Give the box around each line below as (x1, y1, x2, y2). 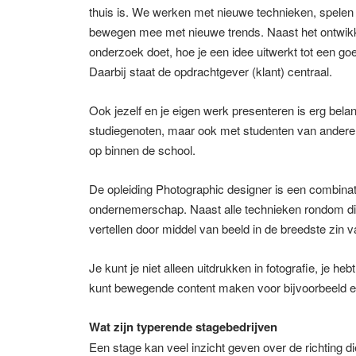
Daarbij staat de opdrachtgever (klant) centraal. (89, 62, 332, 79)
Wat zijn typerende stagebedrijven (89, 317, 277, 335)
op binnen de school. (89, 141, 195, 158)
